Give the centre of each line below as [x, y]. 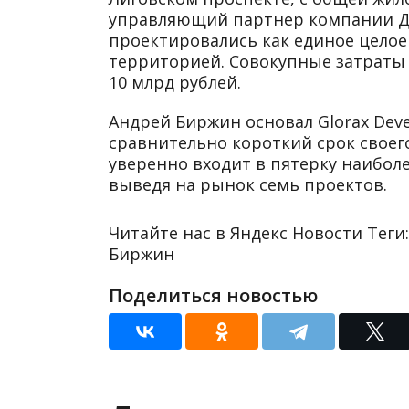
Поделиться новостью [213, 295]
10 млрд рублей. [175, 82]
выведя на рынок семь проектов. [248, 184]
